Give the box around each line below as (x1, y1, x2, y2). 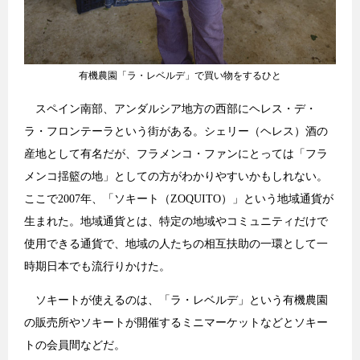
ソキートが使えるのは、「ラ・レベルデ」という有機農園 (24, 293, 328, 306)
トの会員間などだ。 (24, 338, 125, 351)
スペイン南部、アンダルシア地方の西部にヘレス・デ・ (24, 102, 317, 115)
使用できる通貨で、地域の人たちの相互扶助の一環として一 (24, 237, 328, 250)
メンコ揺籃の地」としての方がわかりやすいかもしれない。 (24, 170, 328, 182)
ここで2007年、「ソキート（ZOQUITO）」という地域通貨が (24, 192, 333, 205)
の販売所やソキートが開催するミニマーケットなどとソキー (24, 316, 328, 329)
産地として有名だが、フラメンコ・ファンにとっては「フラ (24, 147, 328, 160)
